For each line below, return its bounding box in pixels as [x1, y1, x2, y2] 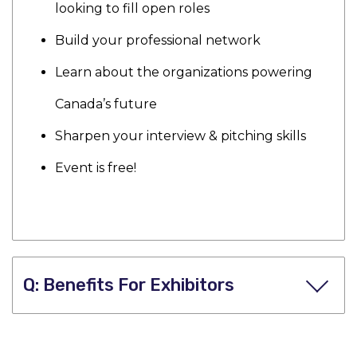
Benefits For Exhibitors [43, 275, 234, 295]
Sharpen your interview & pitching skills [55, 128, 306, 143]
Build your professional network [55, 33, 261, 48]
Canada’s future [55, 96, 157, 112]
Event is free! [55, 160, 136, 175]
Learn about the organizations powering [55, 65, 312, 80]
